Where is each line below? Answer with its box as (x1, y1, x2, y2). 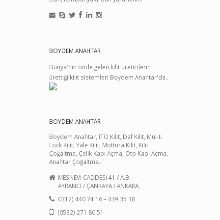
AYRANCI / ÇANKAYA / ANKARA (58, 181, 138, 190)
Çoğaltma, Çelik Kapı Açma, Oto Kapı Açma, (49, 149, 168, 157)
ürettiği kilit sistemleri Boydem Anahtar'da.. (49, 73, 168, 81)
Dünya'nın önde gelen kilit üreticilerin (49, 62, 151, 71)
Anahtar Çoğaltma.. (49, 157, 102, 165)
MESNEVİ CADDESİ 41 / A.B (58, 173, 129, 181)
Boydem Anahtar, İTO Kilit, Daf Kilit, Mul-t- (49, 132, 163, 140)
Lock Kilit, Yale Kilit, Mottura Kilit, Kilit (49, 140, 148, 149)
